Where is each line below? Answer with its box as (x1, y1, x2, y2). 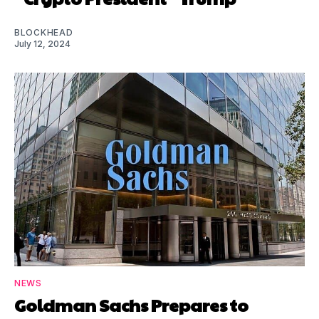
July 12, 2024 (14, 38, 70, 49)
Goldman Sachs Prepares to (14, 292, 249, 317)
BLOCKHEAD (14, 26, 73, 38)
